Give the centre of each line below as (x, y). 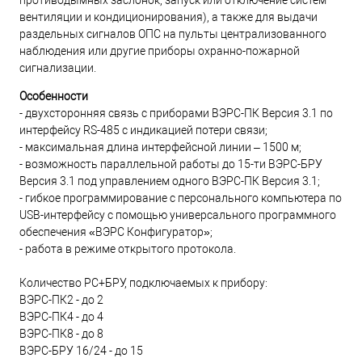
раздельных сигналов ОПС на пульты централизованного (173, 34)
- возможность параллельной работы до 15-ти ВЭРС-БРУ (171, 164)
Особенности (54, 96)
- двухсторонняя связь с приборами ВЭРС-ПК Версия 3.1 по (176, 113)
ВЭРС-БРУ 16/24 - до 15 (81, 351)
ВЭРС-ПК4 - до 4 (61, 317)
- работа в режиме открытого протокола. (128, 249)
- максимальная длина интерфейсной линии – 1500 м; (160, 147)
